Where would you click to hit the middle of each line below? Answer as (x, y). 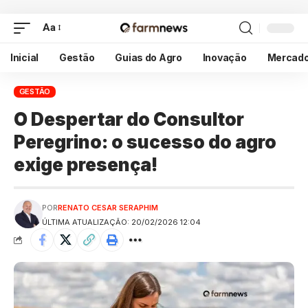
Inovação (224, 57)
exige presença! (86, 165)
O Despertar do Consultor (129, 120)
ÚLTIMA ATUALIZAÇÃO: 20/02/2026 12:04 (121, 222)
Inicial (25, 57)
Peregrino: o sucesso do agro (145, 142)
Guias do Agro (148, 57)
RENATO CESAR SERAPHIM (108, 208)
